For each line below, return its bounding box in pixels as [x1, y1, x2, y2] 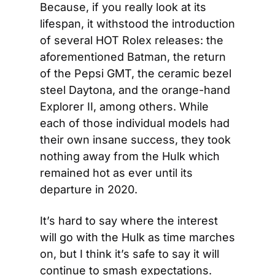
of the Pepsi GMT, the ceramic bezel [40, 67, 231, 80]
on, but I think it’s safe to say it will [40, 247, 219, 260]
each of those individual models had [40, 117, 230, 130]
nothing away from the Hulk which [40, 150, 220, 163]
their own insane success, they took [40, 133, 231, 146]
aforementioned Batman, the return [40, 50, 226, 63]
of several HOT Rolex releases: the [40, 34, 223, 47]
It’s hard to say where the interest [40, 214, 218, 227]
